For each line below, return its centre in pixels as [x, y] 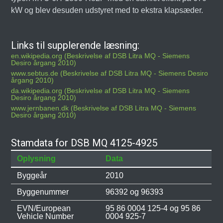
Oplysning [37, 159]
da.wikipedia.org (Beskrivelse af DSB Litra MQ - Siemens [101, 91]
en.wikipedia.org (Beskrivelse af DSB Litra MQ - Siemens [101, 56]
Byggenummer [43, 192]
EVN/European [44, 208]
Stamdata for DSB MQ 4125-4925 [84, 143]
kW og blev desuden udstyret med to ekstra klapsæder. [107, 10]
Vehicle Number [46, 216]
